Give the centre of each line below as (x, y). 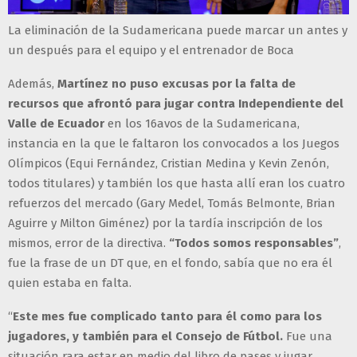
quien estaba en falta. (70, 283)
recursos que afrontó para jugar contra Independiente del (176, 104)
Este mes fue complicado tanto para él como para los (167, 317)
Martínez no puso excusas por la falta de (177, 84)
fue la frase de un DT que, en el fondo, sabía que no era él (170, 263)
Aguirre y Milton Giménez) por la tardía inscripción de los (165, 224)
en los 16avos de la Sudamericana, (202, 124)
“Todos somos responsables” (254, 243)
